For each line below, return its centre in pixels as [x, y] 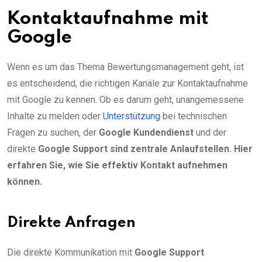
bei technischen [194, 116]
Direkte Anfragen [71, 223]
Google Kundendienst [146, 132]
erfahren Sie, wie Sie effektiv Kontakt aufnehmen [117, 165]
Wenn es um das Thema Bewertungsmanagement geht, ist [125, 67]
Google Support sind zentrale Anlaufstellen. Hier [145, 149]
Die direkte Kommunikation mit [71, 252]
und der [210, 132]
